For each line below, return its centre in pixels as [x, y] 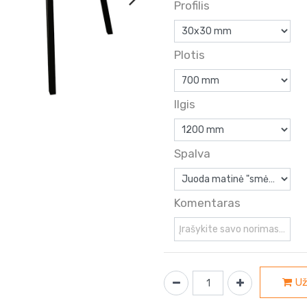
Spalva [192, 153]
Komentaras [207, 203]
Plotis [189, 55]
